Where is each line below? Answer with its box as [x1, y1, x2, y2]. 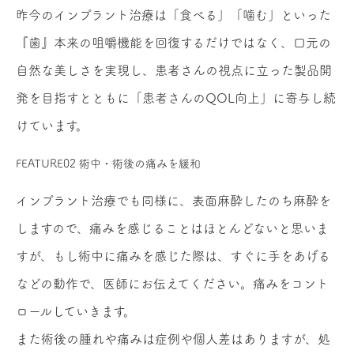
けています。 [16, 119, 88, 133]
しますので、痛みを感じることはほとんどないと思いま [16, 222, 329, 235]
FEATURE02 [16, 158, 76, 170]
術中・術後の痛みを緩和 [76, 158, 201, 170]
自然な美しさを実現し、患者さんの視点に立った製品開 [16, 64, 332, 77]
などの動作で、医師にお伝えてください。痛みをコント [16, 277, 329, 291]
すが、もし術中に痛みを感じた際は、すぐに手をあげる [16, 250, 330, 263]
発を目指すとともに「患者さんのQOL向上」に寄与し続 [16, 92, 336, 105]
